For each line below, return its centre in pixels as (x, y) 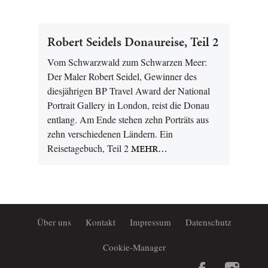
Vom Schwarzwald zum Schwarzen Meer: (127, 62)
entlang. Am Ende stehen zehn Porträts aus (128, 119)
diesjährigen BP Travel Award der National (129, 91)
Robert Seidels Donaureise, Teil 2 (133, 42)
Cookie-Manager (134, 247)
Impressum (150, 222)
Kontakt (100, 222)
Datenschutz (208, 222)
